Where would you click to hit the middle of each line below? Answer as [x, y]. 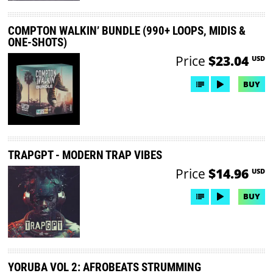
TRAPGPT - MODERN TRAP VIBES [85, 155]
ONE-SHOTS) [38, 43]
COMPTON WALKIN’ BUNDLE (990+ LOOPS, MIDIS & [127, 31]
